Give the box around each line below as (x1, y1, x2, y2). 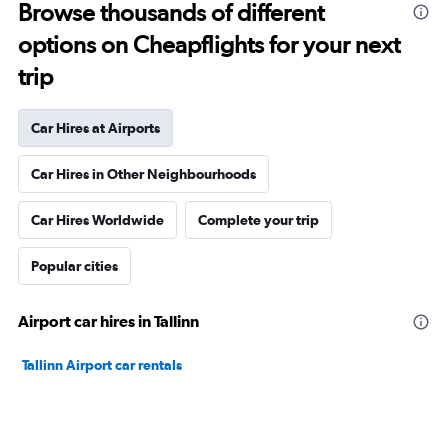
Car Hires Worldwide (31, 212, 164, 228)
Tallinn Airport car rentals (22, 357, 182, 373)
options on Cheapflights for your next (18, 30, 400, 59)
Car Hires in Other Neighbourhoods (31, 166, 256, 182)
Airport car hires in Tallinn (18, 312, 199, 330)
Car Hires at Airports (31, 120, 160, 136)
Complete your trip (198, 212, 319, 228)
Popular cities (31, 258, 118, 274)
